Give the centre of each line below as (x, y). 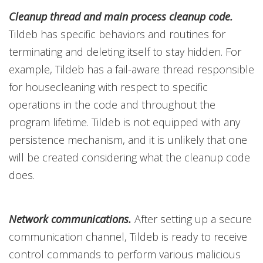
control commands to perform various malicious (125, 254)
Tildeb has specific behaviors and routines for (117, 34)
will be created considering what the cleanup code (129, 157)
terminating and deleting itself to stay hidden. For (125, 52)
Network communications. (70, 219)
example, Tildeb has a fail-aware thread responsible (131, 69)
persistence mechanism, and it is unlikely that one (128, 140)
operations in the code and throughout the (112, 104)
